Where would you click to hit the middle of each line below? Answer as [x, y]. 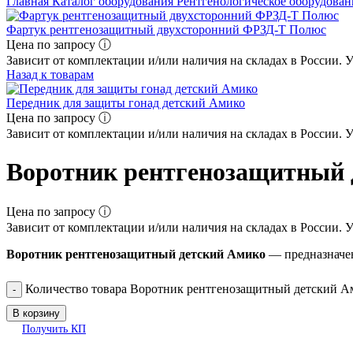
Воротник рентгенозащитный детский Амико [136, 254]
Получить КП [54, 329]
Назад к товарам [50, 74]
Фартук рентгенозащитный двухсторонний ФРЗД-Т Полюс [166, 29]
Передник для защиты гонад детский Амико [126, 102]
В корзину [36, 313]
